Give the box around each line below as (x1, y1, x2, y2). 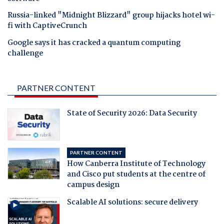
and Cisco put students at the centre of (66, 168, 205, 180)
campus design (66, 178, 119, 191)
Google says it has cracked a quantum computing (7, 36, 180, 49)
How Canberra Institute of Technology (66, 157, 205, 170)
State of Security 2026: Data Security (66, 107, 197, 119)
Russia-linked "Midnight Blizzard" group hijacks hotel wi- (7, 9, 215, 22)
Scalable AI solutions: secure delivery (66, 196, 198, 208)
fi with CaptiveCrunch (7, 20, 87, 32)
